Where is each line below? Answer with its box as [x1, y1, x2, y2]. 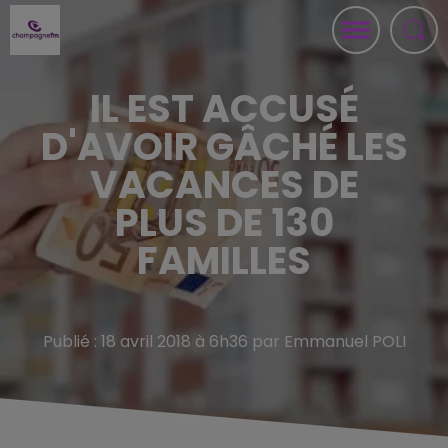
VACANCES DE [89, 158, 359, 211]
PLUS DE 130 [114, 196, 334, 249]
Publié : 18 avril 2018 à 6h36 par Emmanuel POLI [42, 330, 406, 353]
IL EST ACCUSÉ [89, 82, 359, 135]
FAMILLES [137, 234, 311, 287]
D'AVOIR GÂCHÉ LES [40, 120, 408, 173]
